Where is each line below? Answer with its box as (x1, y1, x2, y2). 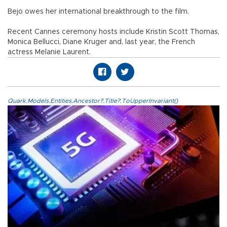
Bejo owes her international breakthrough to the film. (8, 8, 189, 16)
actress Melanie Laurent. (8, 49, 91, 56)
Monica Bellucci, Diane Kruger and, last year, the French (8, 39, 195, 46)
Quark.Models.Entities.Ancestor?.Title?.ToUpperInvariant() (8, 98, 178, 104)
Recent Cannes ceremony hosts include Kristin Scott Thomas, (8, 28, 219, 36)
